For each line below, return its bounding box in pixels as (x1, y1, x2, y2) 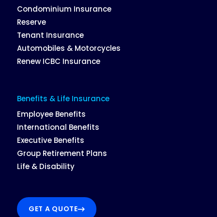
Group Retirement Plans (17, 148, 107, 158)
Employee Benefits (17, 108, 86, 119)
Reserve (17, 16, 46, 27)
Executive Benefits (17, 135, 84, 145)
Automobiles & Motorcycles (17, 43, 121, 53)
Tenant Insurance (17, 30, 84, 40)
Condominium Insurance (17, 3, 111, 14)
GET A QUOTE (29, 204, 78, 214)
